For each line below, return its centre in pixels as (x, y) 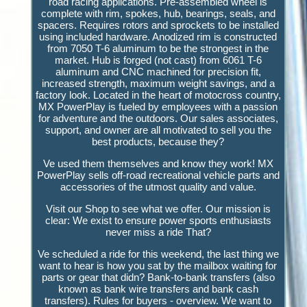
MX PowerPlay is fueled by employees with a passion (158, 106)
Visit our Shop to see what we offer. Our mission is (158, 208)
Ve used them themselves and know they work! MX (158, 163)
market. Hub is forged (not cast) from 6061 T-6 (158, 60)
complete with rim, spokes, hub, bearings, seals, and (158, 13)
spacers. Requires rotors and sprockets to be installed (158, 25)
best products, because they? (158, 141)
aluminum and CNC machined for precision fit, (158, 71)
